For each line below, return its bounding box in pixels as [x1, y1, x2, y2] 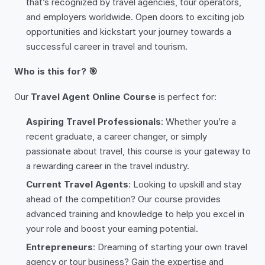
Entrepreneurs [26, 241, 93, 253]
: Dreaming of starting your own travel [93, 241, 247, 253]
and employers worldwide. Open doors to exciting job [26, 11, 244, 22]
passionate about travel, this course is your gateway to [26, 146, 251, 157]
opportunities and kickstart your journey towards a [26, 26, 231, 37]
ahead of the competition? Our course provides [26, 193, 221, 205]
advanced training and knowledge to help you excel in [26, 208, 244, 219]
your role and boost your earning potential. [26, 223, 198, 234]
